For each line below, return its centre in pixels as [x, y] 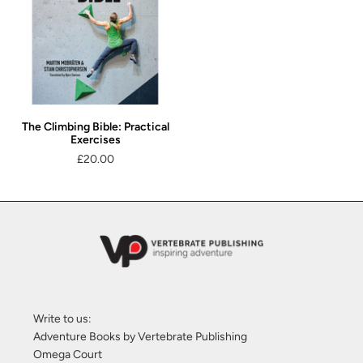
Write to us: [63, 318]
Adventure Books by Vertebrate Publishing [141, 336]
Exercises [95, 140]
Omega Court [68, 354]
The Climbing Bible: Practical [95, 127]
